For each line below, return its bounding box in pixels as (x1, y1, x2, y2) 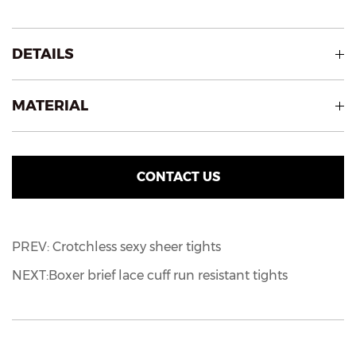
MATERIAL (12, 97, 88, 115)
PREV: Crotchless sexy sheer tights (12, 239, 221, 255)
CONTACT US (136, 169, 220, 185)
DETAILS (12, 45, 74, 64)
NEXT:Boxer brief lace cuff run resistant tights (12, 268, 288, 284)
